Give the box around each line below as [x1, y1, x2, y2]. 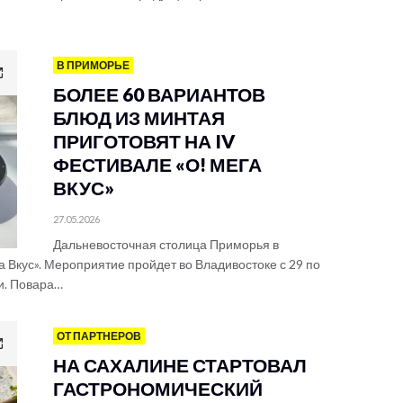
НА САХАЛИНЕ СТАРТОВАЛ [53, 354, 307, 376]
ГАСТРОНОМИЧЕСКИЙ [53, 377, 263, 399]
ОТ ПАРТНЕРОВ [57, 329, 141, 343]
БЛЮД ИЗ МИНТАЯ [53, 106, 225, 129]
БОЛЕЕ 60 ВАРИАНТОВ [53, 83, 265, 105]
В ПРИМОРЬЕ [57, 58, 130, 72]
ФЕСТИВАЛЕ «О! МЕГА [53, 153, 262, 175]
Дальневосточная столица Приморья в [53, 237, 279, 252]
